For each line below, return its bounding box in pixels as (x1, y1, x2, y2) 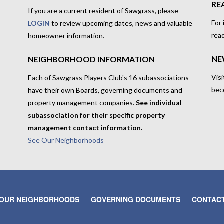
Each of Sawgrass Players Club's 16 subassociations (27, 73, 189, 82)
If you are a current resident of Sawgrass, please (27, 6, 178, 15)
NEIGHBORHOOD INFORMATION (27, 54, 155, 64)
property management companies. (27, 98, 136, 107)
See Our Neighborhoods (27, 135, 104, 144)
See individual (135, 98, 182, 107)
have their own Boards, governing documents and (27, 85, 182, 94)
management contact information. (27, 123, 142, 132)
